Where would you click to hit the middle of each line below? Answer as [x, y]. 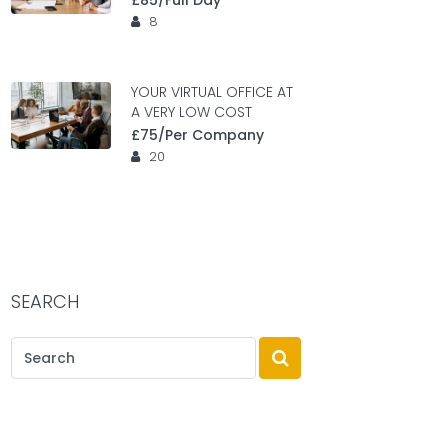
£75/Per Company [197, 135]
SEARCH [45, 301]
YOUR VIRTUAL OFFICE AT [212, 92]
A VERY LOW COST [191, 112]
